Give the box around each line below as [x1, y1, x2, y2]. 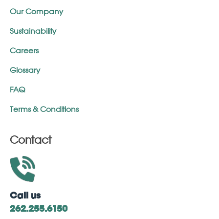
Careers [10, 47, 39, 56]
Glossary [10, 66, 40, 75]
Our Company [10, 8, 63, 17]
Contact [10, 134, 51, 147]
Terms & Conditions [10, 106, 79, 114]
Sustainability [10, 27, 56, 36]
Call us [10, 192, 41, 200]
